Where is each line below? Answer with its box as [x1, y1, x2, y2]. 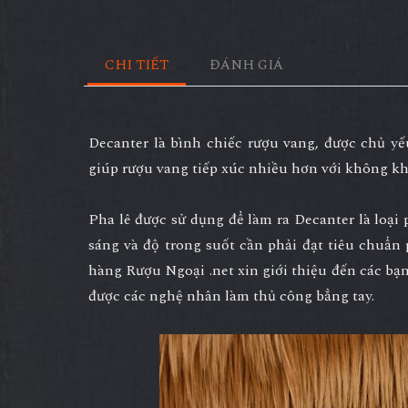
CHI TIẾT [104, 55, 168, 76]
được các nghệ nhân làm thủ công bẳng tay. [88, 285, 374, 308]
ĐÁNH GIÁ [209, 55, 285, 76]
